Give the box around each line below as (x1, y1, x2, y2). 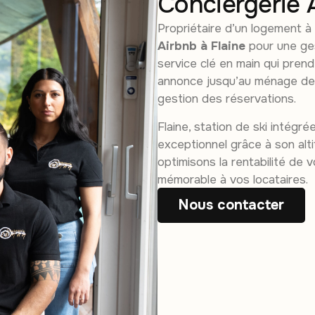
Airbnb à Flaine (157, 39, 245, 54)
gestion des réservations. (157, 91, 296, 107)
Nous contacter (179, 196, 284, 214)
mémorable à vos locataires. (157, 172, 308, 187)
